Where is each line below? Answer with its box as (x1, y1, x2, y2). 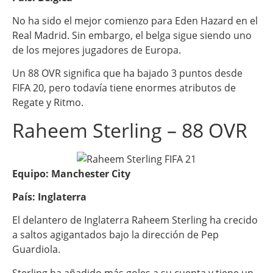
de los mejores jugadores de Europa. (12, 43, 181, 57)
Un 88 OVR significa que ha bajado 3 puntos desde (12, 66, 243, 80)
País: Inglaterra (12, 190, 87, 204)
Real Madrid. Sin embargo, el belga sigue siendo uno (12, 28, 252, 42)
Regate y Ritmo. (12, 96, 83, 110)
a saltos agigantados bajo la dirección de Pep (12, 228, 219, 242)
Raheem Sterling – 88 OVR (12, 116, 247, 143)
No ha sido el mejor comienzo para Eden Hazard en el (12, 13, 258, 27)
